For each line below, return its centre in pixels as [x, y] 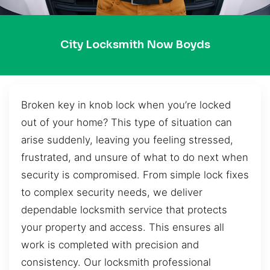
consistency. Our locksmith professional [116, 262]
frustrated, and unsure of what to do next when [135, 157]
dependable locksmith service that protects [124, 209]
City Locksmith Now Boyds [135, 45]
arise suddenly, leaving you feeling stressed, [127, 140]
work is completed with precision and [110, 244]
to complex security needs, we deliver [112, 192]
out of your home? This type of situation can [127, 122]
